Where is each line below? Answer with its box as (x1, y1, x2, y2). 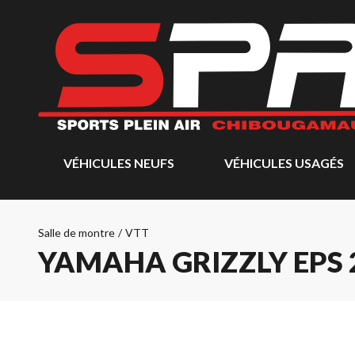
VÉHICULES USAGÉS (223, 155, 344, 170)
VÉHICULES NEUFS (63, 155, 174, 170)
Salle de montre (38, 226, 115, 239)
